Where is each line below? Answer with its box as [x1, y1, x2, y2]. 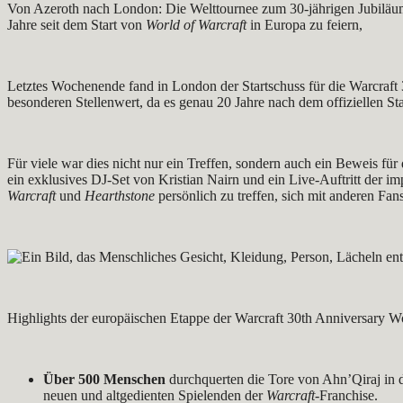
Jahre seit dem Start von [7, 16, 146, 32]
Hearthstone [85, 187, 155, 203]
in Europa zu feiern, [246, 16, 363, 32]
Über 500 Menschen [43, 371, 166, 387]
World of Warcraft [146, 16, 246, 32]
